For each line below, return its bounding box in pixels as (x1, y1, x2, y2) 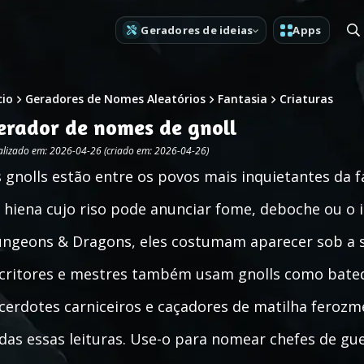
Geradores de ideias (141, 22, 253, 37)
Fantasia (218, 91, 267, 106)
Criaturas (279, 91, 333, 106)
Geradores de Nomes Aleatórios (25, 91, 206, 106)
